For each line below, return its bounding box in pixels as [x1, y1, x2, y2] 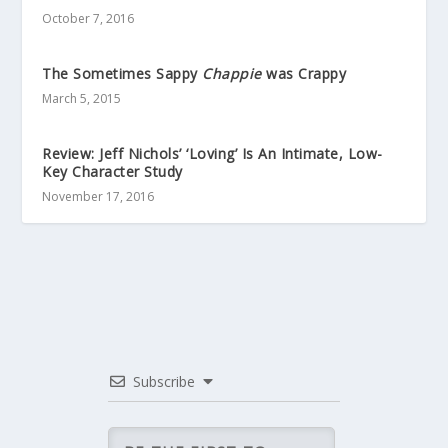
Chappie [202, 63, 262, 83]
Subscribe [133, 371, 195, 391]
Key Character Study [42, 161, 183, 181]
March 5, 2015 [42, 89, 122, 107]
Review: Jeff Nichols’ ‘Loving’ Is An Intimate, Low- [42, 143, 383, 163]
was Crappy [261, 63, 347, 83]
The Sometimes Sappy [42, 63, 203, 83]
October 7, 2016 [42, 9, 135, 27]
